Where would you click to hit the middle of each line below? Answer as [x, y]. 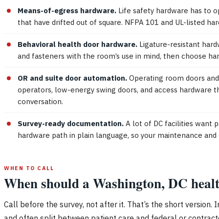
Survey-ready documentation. [71, 123]
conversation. [40, 101]
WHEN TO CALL [29, 168]
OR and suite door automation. [72, 78]
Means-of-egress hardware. [67, 10]
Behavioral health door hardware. [77, 44]
